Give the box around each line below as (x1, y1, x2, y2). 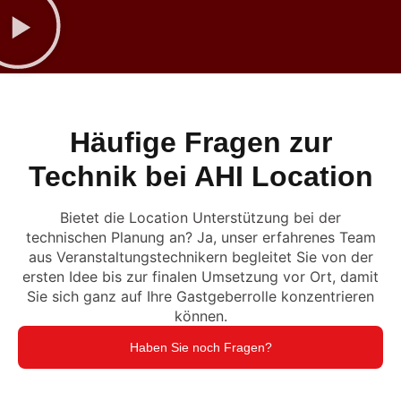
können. (174, 307, 227, 326)
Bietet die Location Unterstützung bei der (60, 209, 341, 227)
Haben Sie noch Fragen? (129, 340, 272, 355)
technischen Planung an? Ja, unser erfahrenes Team (25, 228, 376, 247)
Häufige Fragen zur (69, 126, 332, 159)
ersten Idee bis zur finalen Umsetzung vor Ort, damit (22, 268, 379, 286)
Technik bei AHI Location (28, 160, 373, 193)
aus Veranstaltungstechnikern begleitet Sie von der (28, 248, 373, 267)
